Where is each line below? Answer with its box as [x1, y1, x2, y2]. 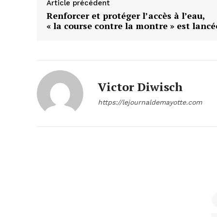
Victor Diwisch [98, 79, 183, 95]
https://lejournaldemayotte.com [98, 98, 202, 107]
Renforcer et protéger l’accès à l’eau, [46, 10, 205, 22]
